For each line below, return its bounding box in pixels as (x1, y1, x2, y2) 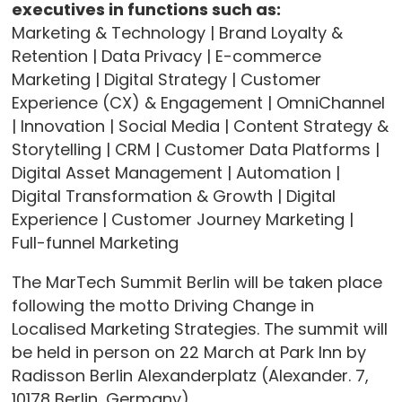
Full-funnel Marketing (11, 231, 179, 254)
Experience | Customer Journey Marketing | (11, 207, 354, 231)
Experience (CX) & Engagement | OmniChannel (11, 91, 385, 114)
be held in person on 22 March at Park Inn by (11, 340, 366, 363)
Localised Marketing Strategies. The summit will (11, 317, 388, 340)
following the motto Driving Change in (11, 293, 314, 317)
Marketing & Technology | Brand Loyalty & (11, 21, 343, 44)
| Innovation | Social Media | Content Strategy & (11, 114, 389, 137)
